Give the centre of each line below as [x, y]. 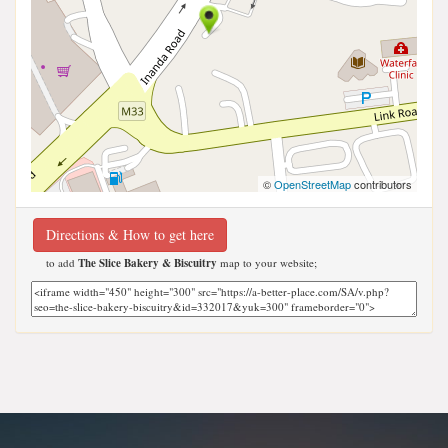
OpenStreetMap [312, 183]
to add [62, 262]
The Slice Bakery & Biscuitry [147, 262]
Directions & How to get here [130, 234]
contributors [381, 183]
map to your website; [267, 262]
